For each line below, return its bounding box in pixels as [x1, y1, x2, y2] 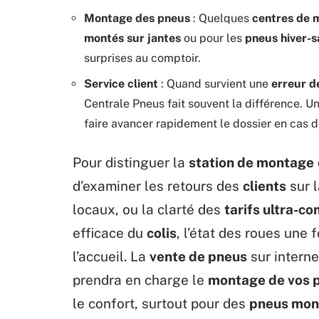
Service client [84, 76, 158, 90]
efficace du [73, 224, 147, 241]
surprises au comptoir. [84, 51, 201, 65]
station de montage [189, 154, 314, 170]
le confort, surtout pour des [73, 295, 249, 311]
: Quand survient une [158, 76, 271, 90]
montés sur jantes [84, 31, 181, 45]
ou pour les [181, 31, 245, 45]
